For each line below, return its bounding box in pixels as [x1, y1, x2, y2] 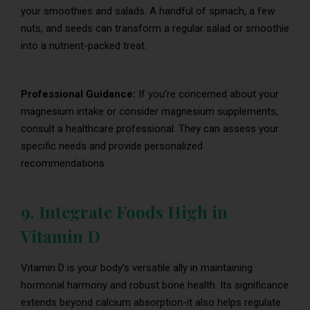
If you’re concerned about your [138, 87, 279, 100]
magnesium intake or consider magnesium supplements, [21, 104, 278, 118]
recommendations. [21, 156, 107, 170]
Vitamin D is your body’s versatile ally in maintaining [21, 261, 253, 274]
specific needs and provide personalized [21, 139, 203, 152]
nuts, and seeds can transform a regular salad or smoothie [21, 21, 289, 35]
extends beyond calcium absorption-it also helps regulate [21, 295, 281, 309]
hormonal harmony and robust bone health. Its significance [21, 278, 289, 291]
